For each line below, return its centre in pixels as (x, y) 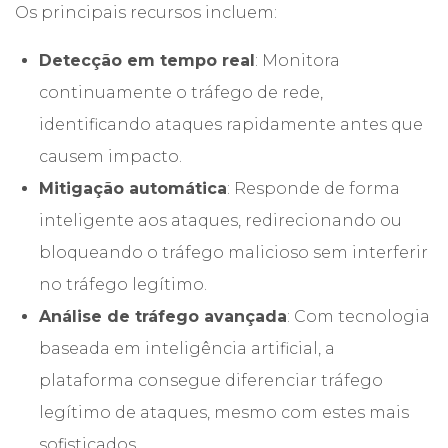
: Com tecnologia (358, 316)
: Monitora (297, 60)
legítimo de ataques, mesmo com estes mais (224, 412)
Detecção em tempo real (147, 60)
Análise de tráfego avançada (163, 316)
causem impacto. (110, 156)
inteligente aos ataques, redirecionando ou (220, 220)
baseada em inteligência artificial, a (187, 348)
